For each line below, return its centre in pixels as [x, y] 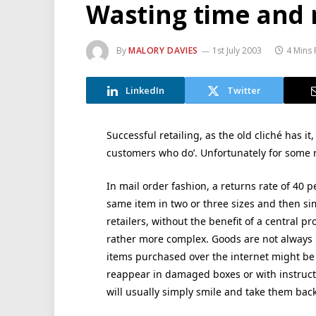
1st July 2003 [237, 51]
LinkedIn [145, 90]
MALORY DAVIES [163, 51]
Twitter [244, 90]
